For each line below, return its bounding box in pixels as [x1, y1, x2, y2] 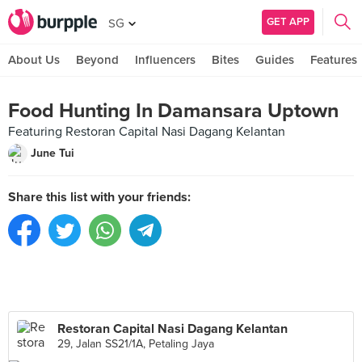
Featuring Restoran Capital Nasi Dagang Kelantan [8, 124, 285, 140]
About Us [8, 53, 60, 67]
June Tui [31, 146, 74, 160]
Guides [255, 53, 294, 67]
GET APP [267, 15, 309, 28]
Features [310, 53, 357, 67]
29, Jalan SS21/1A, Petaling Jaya [57, 337, 214, 351]
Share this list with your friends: [8, 189, 191, 205]
